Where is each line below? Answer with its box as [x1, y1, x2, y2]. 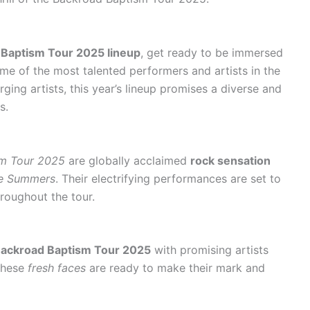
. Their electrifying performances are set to [55, 171, 281, 185]
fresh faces [28, 261, 86, 275]
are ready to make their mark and [86, 261, 265, 275]
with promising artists [151, 243, 268, 257]
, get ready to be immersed [140, 45, 283, 60]
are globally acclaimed [65, 153, 190, 167]
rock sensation [190, 153, 271, 167]
